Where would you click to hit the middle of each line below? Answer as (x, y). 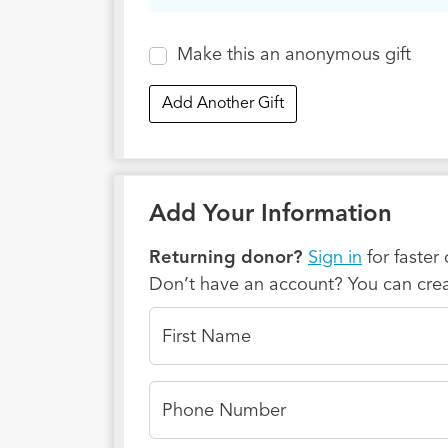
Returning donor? (226, 258)
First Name (206, 337)
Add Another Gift (223, 104)
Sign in (335, 258)
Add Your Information (270, 215)
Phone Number (224, 411)
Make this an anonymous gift (293, 55)
